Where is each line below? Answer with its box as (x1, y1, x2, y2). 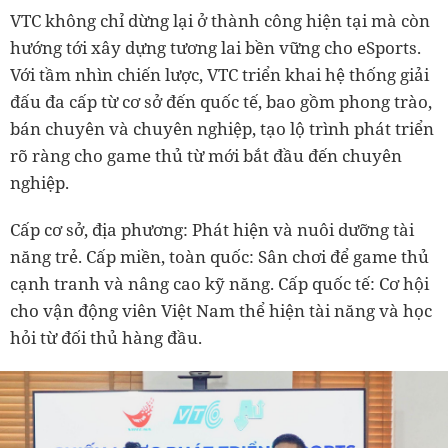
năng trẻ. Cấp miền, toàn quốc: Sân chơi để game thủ (10, 245, 429, 269)
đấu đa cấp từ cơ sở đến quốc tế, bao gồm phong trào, (10, 90, 432, 114)
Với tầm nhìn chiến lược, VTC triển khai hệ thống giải (10, 63, 429, 87)
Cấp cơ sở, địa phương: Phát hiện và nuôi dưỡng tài (10, 218, 414, 242)
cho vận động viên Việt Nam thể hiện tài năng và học (10, 299, 432, 323)
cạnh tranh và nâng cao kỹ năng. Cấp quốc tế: (10, 272, 379, 296)
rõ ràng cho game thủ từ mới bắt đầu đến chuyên (10, 144, 402, 168)
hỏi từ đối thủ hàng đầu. (10, 326, 202, 350)
